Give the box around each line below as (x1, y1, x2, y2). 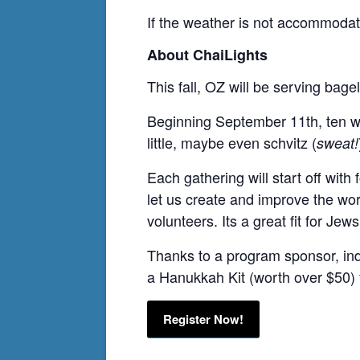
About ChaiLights (147, 44, 268, 66)
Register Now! (163, 309, 243, 328)
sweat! (317, 132, 358, 153)
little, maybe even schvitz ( (147, 131, 317, 153)
